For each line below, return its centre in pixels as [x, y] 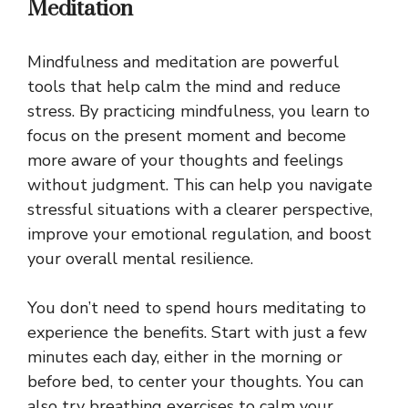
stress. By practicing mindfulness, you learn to [199, 112]
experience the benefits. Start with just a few [197, 333]
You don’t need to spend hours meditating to [197, 308]
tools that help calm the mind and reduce [184, 87]
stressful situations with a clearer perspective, [200, 210]
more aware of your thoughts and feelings [185, 161]
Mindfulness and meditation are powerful [183, 62]
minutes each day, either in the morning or [185, 357]
